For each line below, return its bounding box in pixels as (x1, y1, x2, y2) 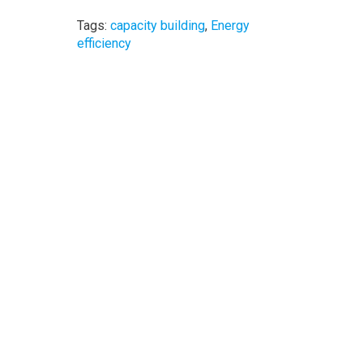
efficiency (76, 36, 131, 52)
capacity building (109, 18, 205, 34)
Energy (210, 18, 250, 34)
